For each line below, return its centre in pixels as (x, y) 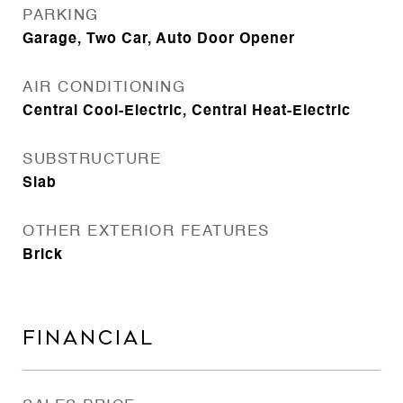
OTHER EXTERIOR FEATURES (146, 232)
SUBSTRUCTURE (92, 160)
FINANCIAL (89, 338)
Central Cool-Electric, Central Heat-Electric (187, 112)
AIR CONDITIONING (104, 88)
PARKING (61, 16)
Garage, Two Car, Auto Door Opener (159, 40)
